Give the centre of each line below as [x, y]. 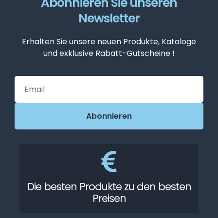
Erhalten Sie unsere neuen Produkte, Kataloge [109, 41]
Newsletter [109, 18]
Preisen [109, 199]
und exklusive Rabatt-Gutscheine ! [109, 53]
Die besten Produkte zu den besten [109, 187]
